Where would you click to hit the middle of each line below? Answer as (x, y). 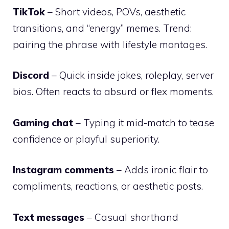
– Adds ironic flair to (161, 170)
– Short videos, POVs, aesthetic (115, 12)
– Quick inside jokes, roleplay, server (131, 75)
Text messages (49, 217)
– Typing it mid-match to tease (144, 122)
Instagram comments (63, 170)
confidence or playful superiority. (86, 139)
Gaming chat (43, 122)
